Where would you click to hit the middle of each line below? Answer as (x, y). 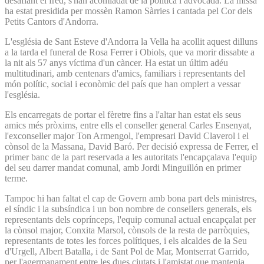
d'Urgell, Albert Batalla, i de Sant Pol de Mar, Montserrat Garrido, (127, 251)
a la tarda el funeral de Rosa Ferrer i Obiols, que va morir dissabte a (130, 52)
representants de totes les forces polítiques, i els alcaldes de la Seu (126, 240)
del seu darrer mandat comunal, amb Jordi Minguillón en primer (123, 167)
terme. (17, 178)
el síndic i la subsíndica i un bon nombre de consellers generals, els (128, 209)
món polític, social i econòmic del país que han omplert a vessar (123, 84)
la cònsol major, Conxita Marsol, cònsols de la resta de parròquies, (127, 230)
